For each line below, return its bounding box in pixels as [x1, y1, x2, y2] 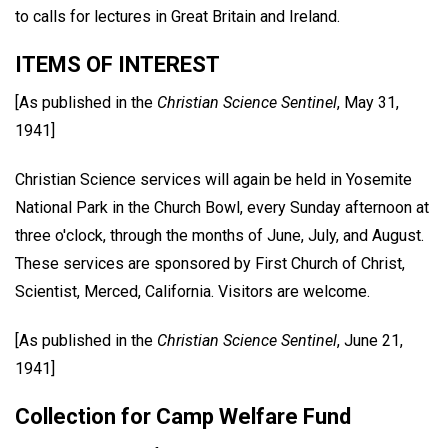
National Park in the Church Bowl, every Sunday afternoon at [15, 197, 429, 217]
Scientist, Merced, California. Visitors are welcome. [15, 281, 370, 301]
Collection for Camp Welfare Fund [15, 403, 351, 429]
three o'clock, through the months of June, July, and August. [15, 225, 424, 245]
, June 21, [337, 330, 403, 350]
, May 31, [337, 93, 399, 113]
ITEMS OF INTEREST [15, 52, 220, 78]
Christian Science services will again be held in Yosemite [15, 169, 412, 189]
